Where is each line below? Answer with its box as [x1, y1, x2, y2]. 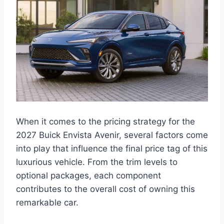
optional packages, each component [16, 170, 161, 181]
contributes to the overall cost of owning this [16, 184, 195, 194]
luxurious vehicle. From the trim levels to [16, 157, 177, 167]
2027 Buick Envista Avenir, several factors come [16, 130, 208, 140]
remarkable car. [16, 197, 78, 208]
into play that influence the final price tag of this [16, 143, 207, 154]
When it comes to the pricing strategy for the [16, 116, 195, 127]
